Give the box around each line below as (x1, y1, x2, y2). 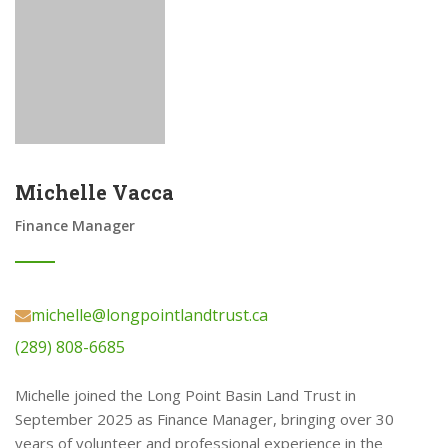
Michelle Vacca (15, 179, 174, 205)
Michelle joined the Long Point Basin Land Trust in (15, 385, 356, 405)
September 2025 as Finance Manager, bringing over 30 (15, 409, 394, 429)
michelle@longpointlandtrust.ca (31, 304, 268, 326)
